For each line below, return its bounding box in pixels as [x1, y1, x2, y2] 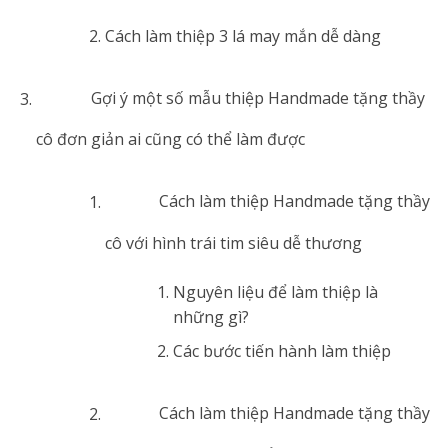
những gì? [173, 305, 250, 328]
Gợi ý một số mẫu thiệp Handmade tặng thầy [90, 87, 425, 110]
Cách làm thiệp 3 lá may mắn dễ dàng [104, 25, 381, 48]
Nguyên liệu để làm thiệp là [173, 280, 379, 303]
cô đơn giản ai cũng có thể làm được [35, 128, 305, 151]
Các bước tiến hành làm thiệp [173, 340, 392, 363]
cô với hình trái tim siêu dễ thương [104, 231, 362, 254]
